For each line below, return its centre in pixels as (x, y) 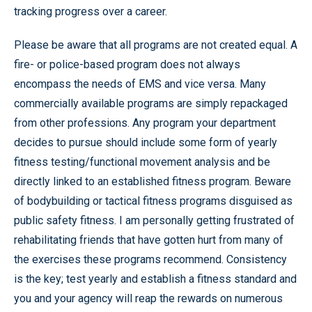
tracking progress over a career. (91, 11)
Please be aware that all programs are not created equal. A (156, 45)
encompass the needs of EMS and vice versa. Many (140, 84)
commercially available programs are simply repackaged (151, 103)
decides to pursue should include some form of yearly (146, 142)
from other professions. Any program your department (145, 123)
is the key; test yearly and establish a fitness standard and (155, 279)
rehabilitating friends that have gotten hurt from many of (149, 240)
